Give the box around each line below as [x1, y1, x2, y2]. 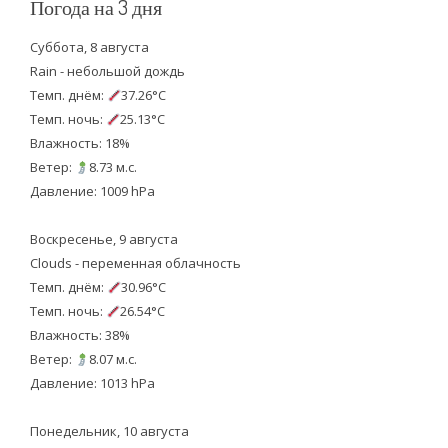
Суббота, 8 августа [29, 38, 149, 57]
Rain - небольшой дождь [29, 62, 185, 81]
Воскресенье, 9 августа [29, 230, 178, 249]
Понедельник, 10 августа [29, 422, 189, 441]
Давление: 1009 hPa [29, 182, 155, 201]
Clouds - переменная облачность [29, 254, 241, 273]
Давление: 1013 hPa [29, 374, 155, 393]
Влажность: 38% [29, 326, 130, 345]
